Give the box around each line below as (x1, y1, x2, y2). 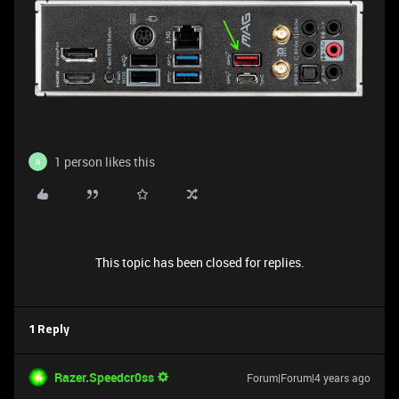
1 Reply (28, 324, 69, 337)
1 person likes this (54, 153, 155, 171)
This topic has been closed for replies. (94, 254, 305, 272)
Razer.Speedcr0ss (54, 369, 154, 387)
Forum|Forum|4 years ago (247, 370, 370, 386)
